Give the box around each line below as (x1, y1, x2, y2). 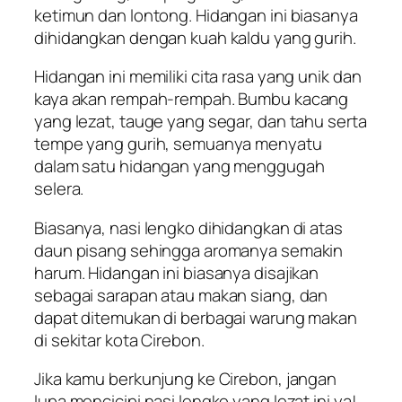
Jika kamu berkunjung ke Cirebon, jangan (34, 367, 337, 391)
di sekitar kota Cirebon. (34, 328, 208, 352)
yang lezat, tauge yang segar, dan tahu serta (34, 109, 367, 134)
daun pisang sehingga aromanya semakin (34, 238, 344, 262)
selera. (34, 177, 84, 201)
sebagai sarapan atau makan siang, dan (34, 283, 328, 307)
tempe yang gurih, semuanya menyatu (34, 132, 322, 156)
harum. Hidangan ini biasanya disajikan (34, 260, 319, 284)
